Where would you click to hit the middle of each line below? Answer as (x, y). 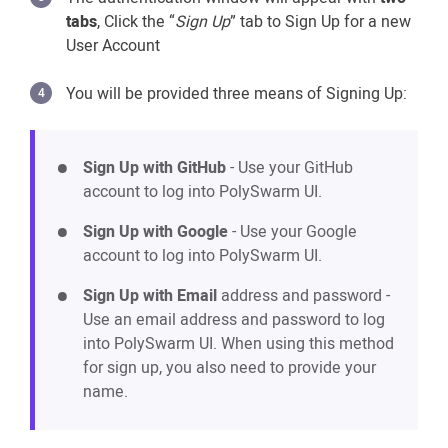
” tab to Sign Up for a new (320, 21)
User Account (113, 45)
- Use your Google (292, 231)
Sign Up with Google (155, 231)
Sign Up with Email (150, 295)
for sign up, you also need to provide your (229, 367)
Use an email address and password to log (234, 319)
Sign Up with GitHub (154, 167)
